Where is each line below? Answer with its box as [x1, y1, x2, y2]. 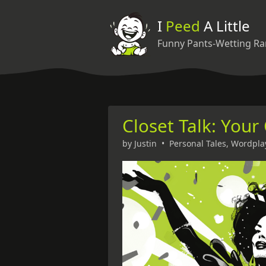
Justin [134, 138, 157, 149]
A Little [200, 15, 250, 36]
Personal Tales [169, 138, 226, 149]
